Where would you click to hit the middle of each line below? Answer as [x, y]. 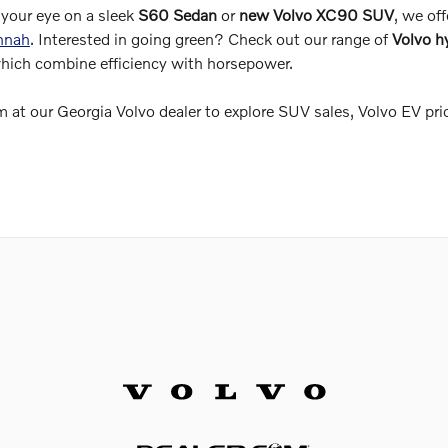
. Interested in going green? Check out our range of [211, 38]
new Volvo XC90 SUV [316, 14]
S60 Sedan [177, 14]
